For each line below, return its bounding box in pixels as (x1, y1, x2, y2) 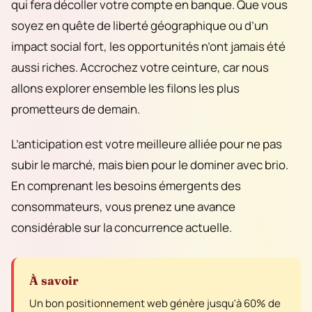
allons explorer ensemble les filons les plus (11, 80, 240, 96)
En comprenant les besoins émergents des (11, 178, 241, 194)
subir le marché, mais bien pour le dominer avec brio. (11, 157, 288, 173)
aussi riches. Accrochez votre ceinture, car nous (11, 59, 269, 75)
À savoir (29, 273, 79, 288)
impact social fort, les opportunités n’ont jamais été (11, 38, 286, 54)
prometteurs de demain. (11, 101, 140, 117)
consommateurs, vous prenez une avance (11, 198, 235, 215)
